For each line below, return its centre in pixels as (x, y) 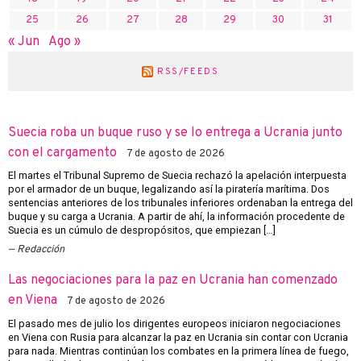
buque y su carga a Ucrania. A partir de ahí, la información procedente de (176, 217)
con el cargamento (62, 153)
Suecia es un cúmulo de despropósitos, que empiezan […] (142, 230)
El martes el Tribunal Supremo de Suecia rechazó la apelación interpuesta (177, 176)
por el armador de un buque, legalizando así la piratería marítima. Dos (169, 189)
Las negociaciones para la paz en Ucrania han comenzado (173, 281)
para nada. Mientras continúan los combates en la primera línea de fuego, (178, 351)
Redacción (41, 250)
